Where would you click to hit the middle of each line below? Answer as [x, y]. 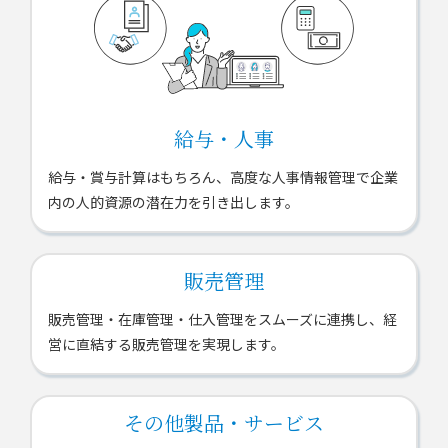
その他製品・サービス [224, 423]
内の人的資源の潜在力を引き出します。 [173, 202]
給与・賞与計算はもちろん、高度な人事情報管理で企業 [223, 177]
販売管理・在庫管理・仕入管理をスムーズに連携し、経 [222, 319]
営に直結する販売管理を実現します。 [166, 344]
